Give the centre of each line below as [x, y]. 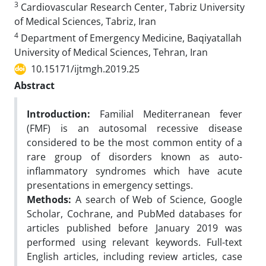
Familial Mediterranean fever [166, 114]
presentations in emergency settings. [110, 185]
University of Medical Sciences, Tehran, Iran [111, 52]
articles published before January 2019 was [134, 228]
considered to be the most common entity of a [134, 142]
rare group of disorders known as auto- [134, 157]
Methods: [49, 199]
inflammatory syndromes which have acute [134, 171]
